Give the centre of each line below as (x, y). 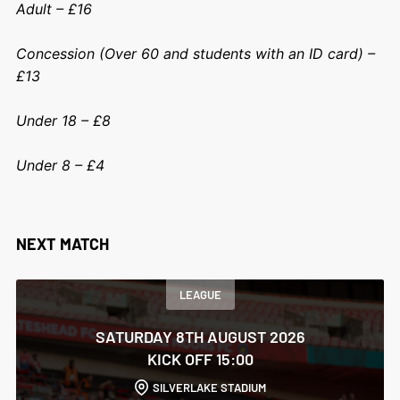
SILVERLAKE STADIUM (209, 387)
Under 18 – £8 (63, 120)
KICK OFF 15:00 (200, 358)
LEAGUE (200, 294)
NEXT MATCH (62, 243)
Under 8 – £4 (60, 165)
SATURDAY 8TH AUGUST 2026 (200, 336)
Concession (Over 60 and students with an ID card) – (195, 53)
